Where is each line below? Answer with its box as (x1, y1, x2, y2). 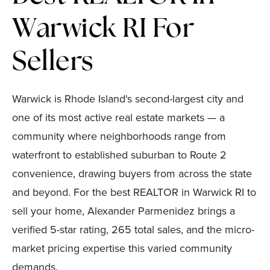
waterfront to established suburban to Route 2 (12, 147, 227, 163)
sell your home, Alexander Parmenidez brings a (12, 203, 235, 219)
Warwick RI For (12, 17, 195, 43)
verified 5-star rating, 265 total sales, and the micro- (12, 222, 254, 237)
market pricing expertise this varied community (12, 240, 232, 256)
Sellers (12, 50, 94, 77)
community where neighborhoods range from (12, 128, 226, 144)
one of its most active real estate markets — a (12, 110, 225, 125)
